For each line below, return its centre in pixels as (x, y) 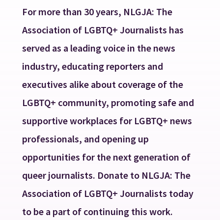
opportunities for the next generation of (106, 157)
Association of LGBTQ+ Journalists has (103, 29)
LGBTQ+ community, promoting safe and (108, 102)
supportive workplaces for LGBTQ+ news (107, 120)
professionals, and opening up (85, 138)
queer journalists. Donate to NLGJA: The (106, 175)
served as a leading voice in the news (98, 48)
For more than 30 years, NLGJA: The (97, 11)
